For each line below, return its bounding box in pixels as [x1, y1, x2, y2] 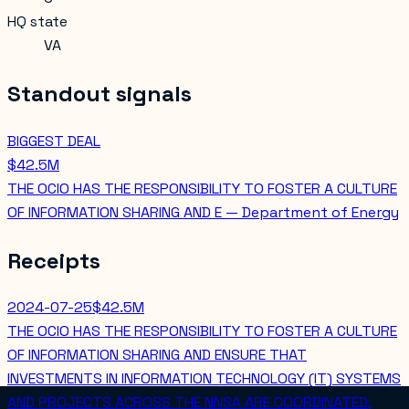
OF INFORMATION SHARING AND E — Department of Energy [7, 202, 399, 222]
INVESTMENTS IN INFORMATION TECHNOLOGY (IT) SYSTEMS [7, 369, 401, 389]
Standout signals [7, 79, 192, 108]
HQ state [7, 11, 68, 31]
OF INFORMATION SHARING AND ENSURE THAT [7, 345, 307, 365]
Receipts [7, 246, 100, 275]
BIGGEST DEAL [7, 131, 100, 151]
